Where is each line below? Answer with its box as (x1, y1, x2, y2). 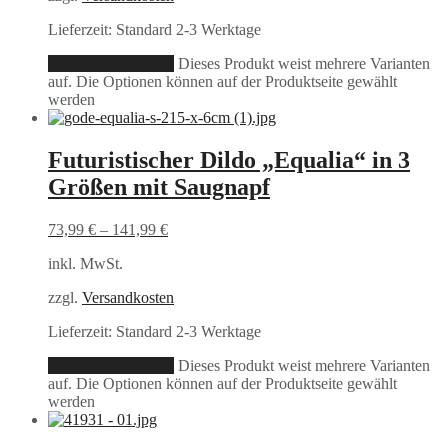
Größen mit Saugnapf (48, 173, 270, 200)
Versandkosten (82, 288, 174, 306)
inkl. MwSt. (48, 254, 123, 272)
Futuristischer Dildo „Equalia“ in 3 (48, 146, 410, 173)
